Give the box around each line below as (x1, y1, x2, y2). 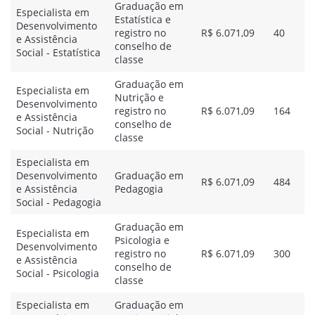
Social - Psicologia (16, 266, 99, 280)
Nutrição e (115, 91, 164, 104)
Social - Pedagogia (16, 195, 101, 209)
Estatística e (115, 13, 171, 26)
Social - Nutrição (16, 124, 94, 137)
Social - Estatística (16, 46, 101, 59)
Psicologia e (115, 233, 169, 247)
